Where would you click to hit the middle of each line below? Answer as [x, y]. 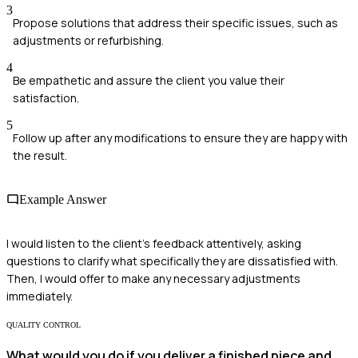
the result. [40, 155]
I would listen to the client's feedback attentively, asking [154, 244]
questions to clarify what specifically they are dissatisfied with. [172, 261]
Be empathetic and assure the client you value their [149, 80]
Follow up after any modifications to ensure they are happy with [180, 137]
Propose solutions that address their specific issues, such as [175, 22]
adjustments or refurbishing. [88, 40]
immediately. [40, 296]
